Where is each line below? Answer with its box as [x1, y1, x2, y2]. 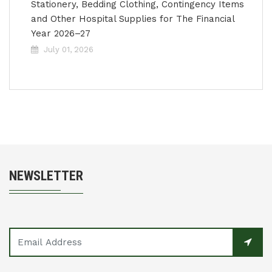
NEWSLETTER [9, 168, 83, 183]
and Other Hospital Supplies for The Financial [31, 13, 234, 24]
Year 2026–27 [31, 28, 90, 39]
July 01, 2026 [44, 45, 93, 54]
